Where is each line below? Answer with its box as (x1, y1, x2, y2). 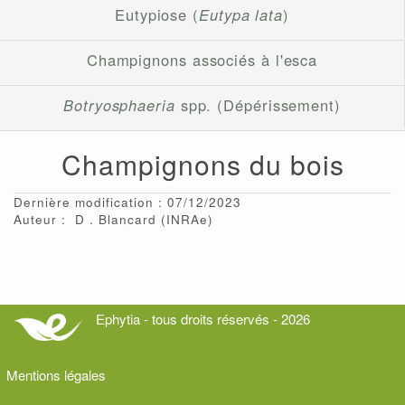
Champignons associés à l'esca (86, 49, 318, 71)
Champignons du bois (61, 145, 344, 184)
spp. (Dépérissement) (174, 94, 341, 117)
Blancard (99, 211, 161, 229)
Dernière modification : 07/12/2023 (14, 193, 241, 212)
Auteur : (14, 211, 66, 229)
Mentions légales (6, 364, 106, 384)
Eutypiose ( (115, 4, 200, 26)
